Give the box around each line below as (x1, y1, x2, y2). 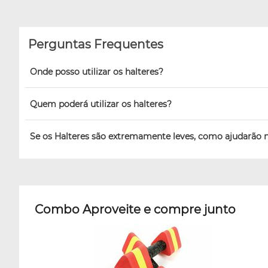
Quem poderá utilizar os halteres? (30, 98, 172, 109)
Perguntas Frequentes (28, 36, 163, 51)
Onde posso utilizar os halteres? (30, 66, 163, 77)
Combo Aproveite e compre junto (35, 202, 236, 217)
